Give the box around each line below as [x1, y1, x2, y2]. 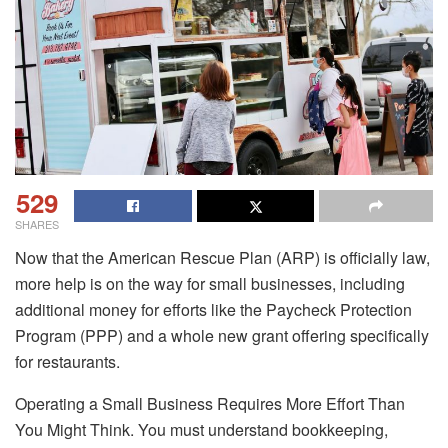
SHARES [15, 216, 59, 233]
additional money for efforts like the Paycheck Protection [15, 298, 412, 322]
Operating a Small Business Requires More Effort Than [15, 392, 405, 416]
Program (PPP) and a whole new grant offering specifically [15, 324, 429, 348]
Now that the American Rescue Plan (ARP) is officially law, [15, 246, 430, 270]
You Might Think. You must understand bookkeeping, [15, 418, 388, 442]
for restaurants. [15, 350, 120, 374]
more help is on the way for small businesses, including [15, 272, 405, 296]
